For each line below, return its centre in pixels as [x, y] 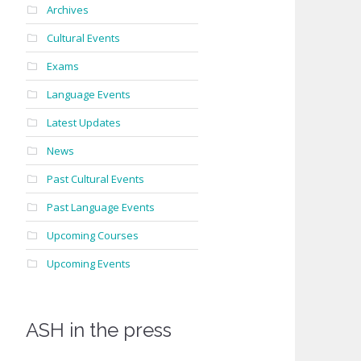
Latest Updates [83, 122]
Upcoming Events [88, 263]
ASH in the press [98, 330]
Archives [67, 10]
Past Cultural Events [95, 179]
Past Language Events [100, 207]
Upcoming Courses [92, 235]
